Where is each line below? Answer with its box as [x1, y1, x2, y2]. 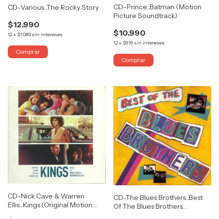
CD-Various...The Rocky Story [8, 3, 99, 12]
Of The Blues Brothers [113, 202, 183, 211]
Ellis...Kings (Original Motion [8, 200, 92, 210]
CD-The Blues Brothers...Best [113, 193, 204, 202]
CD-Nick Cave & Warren [8, 192, 85, 201]
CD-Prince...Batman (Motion [113, 2, 201, 12]
